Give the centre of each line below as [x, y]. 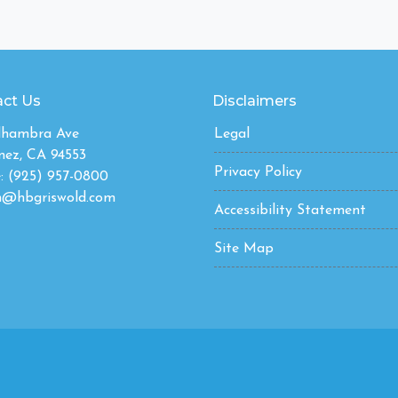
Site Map [244, 249]
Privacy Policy [258, 173]
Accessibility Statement [290, 211]
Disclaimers [255, 101]
